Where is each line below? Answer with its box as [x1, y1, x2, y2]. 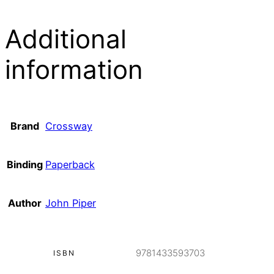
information [5, 54, 143, 86]
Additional [5, 23, 127, 55]
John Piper [45, 197, 96, 210]
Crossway [45, 120, 92, 133]
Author [8, 197, 42, 210]
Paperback [45, 158, 95, 171]
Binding [7, 158, 43, 171]
